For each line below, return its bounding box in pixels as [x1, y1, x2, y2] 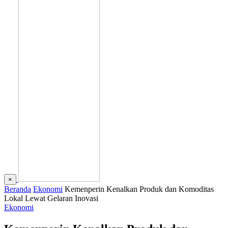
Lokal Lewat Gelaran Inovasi [4, 194, 98, 203]
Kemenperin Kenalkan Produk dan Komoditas [65, 185, 214, 193]
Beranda [4, 185, 31, 193]
